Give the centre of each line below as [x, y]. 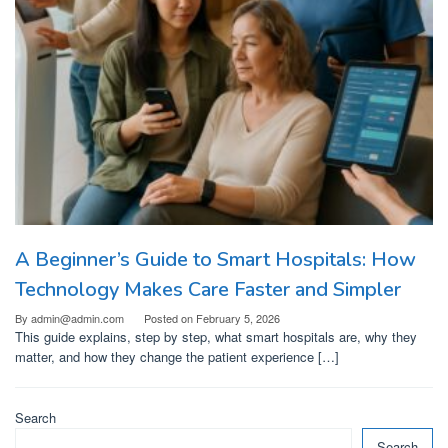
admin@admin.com [77, 318]
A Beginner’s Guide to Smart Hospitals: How [215, 259]
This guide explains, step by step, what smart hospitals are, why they [216, 336]
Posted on [170, 318]
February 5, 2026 [238, 318]
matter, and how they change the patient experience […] [177, 356]
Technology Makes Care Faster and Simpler [208, 289]
